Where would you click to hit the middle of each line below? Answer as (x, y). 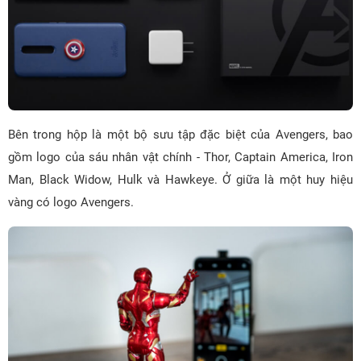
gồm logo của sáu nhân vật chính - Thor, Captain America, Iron (180, 157)
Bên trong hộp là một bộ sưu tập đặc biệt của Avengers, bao (180, 135)
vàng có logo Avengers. (71, 202)
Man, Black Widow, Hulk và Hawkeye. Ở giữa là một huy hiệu (180, 180)
